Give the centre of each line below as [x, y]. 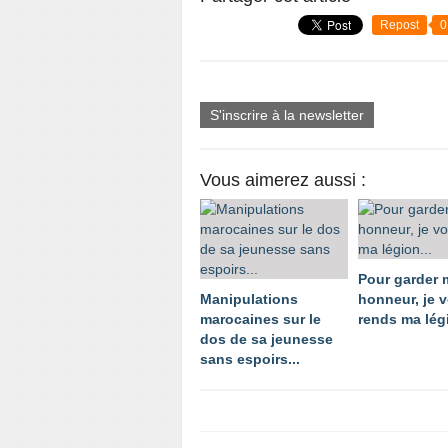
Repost [399, 25]
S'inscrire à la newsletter [287, 115]
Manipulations [249, 299]
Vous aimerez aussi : [283, 180]
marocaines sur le [260, 319]
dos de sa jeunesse [266, 339]
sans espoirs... [250, 359]
